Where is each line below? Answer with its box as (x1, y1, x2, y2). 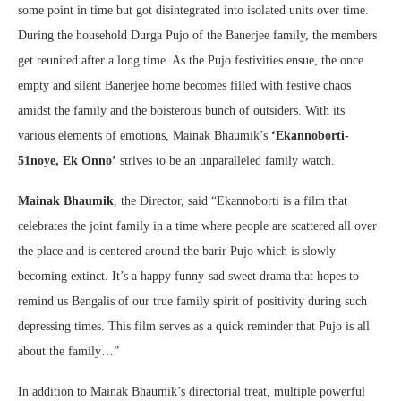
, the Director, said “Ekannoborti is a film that (114, 194, 347, 209)
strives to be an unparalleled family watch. (120, 154, 338, 168)
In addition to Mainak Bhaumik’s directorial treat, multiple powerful (18, 385, 365, 399)
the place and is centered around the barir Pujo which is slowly (18, 244, 336, 259)
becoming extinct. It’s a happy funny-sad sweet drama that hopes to (18, 269, 359, 284)
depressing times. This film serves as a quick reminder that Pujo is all (18, 320, 370, 334)
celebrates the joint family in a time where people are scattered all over (18, 219, 377, 234)
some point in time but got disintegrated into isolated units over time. (18, 4, 369, 18)
